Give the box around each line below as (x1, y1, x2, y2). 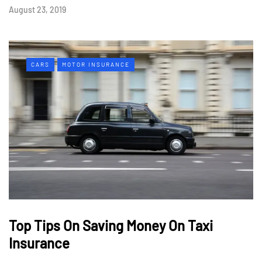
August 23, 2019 (9, 5, 66, 15)
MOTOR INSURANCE (62, 61, 130, 68)
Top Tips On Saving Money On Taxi (9, 216, 213, 234)
